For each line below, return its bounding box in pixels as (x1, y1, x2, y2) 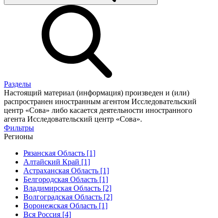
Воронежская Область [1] (23, 201, 108, 210)
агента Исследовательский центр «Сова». (4, 114, 142, 123)
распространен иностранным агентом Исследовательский (4, 97, 197, 106)
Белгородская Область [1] (23, 175, 108, 183)
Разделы (4, 79, 31, 88)
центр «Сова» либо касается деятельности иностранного (4, 106, 192, 114)
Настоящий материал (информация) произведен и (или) (4, 88, 189, 97)
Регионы (4, 132, 33, 141)
